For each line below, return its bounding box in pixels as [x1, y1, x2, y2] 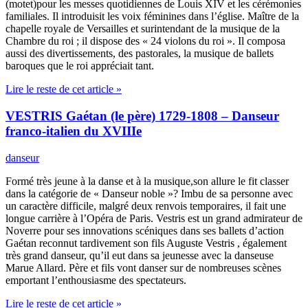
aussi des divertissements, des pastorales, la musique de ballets [5, 47, 274, 60]
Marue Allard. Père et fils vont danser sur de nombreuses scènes [5, 261, 281, 274]
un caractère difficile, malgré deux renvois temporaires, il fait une [5, 199, 286, 212]
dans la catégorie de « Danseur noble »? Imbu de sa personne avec [5, 187, 293, 199]
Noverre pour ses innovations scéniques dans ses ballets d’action [5, 224, 284, 236]
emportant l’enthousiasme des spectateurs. [5, 274, 186, 286]
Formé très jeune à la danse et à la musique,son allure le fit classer [5, 175, 289, 187]
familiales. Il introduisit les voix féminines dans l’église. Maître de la [5, 10, 299, 23]
